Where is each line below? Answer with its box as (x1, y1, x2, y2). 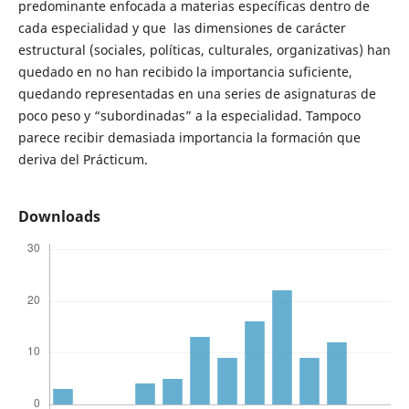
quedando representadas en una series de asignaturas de (17, 84, 376, 102)
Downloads (17, 206, 100, 226)
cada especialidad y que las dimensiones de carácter (17, 18, 346, 37)
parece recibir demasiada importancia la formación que (17, 128, 361, 146)
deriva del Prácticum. (17, 150, 148, 168)
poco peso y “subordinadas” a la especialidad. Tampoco (17, 106, 361, 124)
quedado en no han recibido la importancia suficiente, (17, 62, 352, 80)
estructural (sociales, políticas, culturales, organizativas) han (17, 40, 391, 58)
